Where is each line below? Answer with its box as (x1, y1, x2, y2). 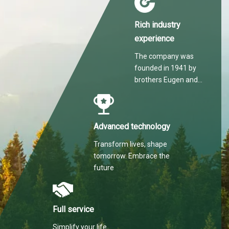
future (94, 163, 114, 172)
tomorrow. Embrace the (94, 151, 170, 160)
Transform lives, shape (94, 140, 167, 148)
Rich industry (134, 19, 180, 30)
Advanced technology (94, 121, 170, 131)
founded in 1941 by (134, 63, 196, 72)
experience (134, 33, 174, 43)
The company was (134, 52, 194, 60)
